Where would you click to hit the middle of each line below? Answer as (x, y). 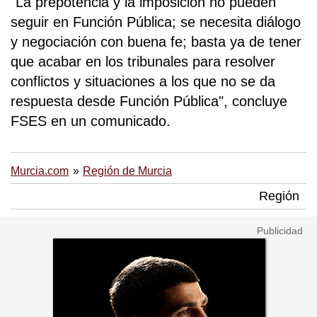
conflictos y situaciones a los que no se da (143, 81)
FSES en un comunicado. (91, 121)
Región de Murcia (127, 171)
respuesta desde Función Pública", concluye (149, 101)
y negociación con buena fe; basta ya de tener (156, 41)
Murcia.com (40, 171)
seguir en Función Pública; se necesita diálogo (156, 22)
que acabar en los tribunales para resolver (143, 61)
